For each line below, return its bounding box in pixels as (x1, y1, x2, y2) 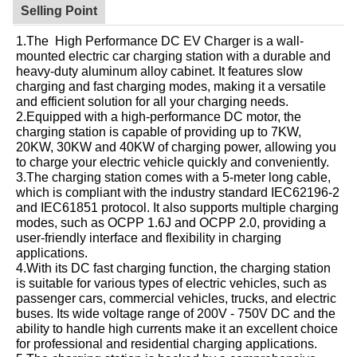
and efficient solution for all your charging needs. (16, 93, 288, 108)
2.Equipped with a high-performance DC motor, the (16, 108, 301, 124)
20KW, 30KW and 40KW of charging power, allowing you (16, 139, 336, 154)
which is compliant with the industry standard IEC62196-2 (16, 184, 339, 199)
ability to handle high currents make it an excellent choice (16, 320, 338, 335)
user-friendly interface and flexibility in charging (16, 229, 281, 245)
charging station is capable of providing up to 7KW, (16, 124, 301, 139)
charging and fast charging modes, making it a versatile (16, 78, 326, 93)
